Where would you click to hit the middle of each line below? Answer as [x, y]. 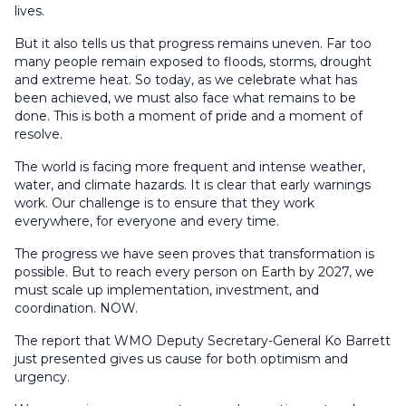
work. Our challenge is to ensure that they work [164, 203]
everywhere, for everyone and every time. [150, 221]
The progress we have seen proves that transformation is [194, 254]
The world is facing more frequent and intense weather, [190, 167]
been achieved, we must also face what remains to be [185, 98]
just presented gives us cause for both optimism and [181, 359]
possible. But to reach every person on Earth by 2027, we [194, 272]
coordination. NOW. [76, 308]
